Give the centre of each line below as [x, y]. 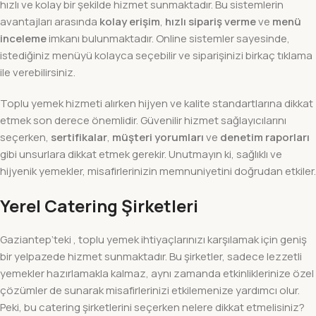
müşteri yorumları [158, 137]
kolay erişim [130, 21]
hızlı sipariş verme [211, 21]
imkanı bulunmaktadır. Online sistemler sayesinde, [168, 38]
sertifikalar [79, 137]
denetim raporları [265, 137]
